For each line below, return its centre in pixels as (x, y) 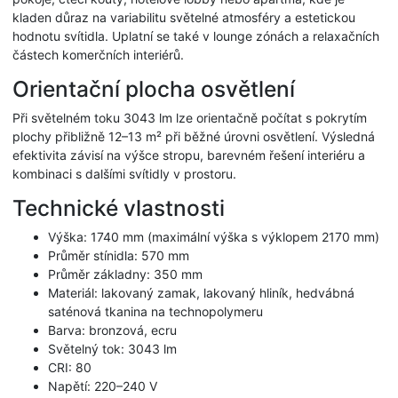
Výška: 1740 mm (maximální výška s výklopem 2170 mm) (214, 237)
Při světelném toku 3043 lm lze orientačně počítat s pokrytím (190, 118)
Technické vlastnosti (119, 208)
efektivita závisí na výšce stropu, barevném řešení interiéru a (189, 155)
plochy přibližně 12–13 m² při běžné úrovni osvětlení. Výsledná (194, 137)
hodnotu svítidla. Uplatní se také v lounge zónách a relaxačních (196, 36)
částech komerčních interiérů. (98, 55)
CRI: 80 (70, 368)
